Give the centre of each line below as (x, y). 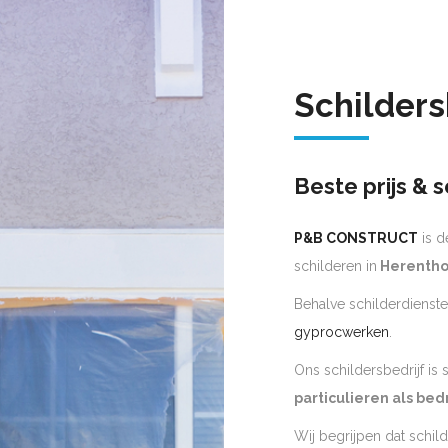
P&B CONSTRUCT (356, 237)
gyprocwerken (341, 331)
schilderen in (335, 265)
